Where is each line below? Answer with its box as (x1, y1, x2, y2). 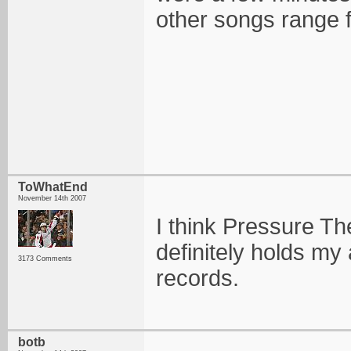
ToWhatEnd (18, 180, 88, 194)
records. (156, 266, 239, 291)
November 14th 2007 (18, 194, 86, 202)
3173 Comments (18, 255, 72, 262)
